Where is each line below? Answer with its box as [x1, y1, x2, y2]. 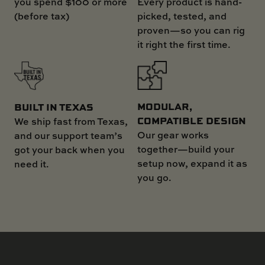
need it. [14, 157, 49, 170]
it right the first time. [137, 37, 231, 51]
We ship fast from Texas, [14, 114, 128, 128]
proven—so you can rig [137, 23, 245, 37]
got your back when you [14, 143, 125, 156]
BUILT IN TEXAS [14, 99, 93, 114]
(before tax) [14, 9, 69, 22]
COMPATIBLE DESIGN [137, 114, 246, 128]
